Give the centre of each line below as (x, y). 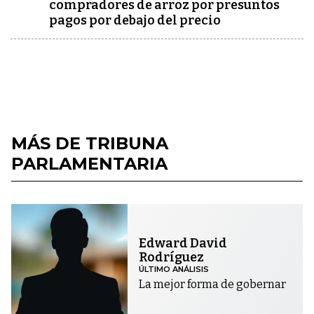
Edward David (183, 244)
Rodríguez (172, 258)
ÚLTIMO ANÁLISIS (174, 269)
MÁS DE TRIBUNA (90, 143)
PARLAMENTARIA (89, 163)
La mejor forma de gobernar (213, 285)
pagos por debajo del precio (135, 20)
